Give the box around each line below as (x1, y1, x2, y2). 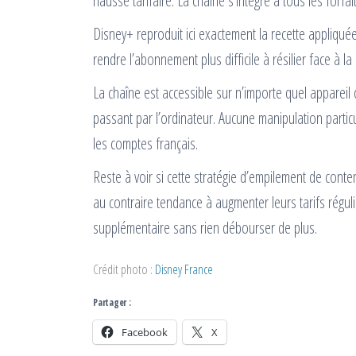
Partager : (93, 295, 131, 309)
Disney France (155, 259, 213, 278)
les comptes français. (93, 132, 198, 154)
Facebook (122, 324, 168, 339)
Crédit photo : (93, 259, 155, 278)
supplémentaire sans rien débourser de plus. (93, 216, 317, 238)
